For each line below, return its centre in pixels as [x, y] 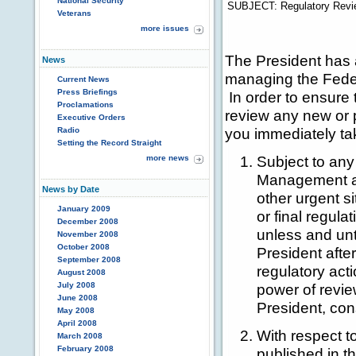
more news [168, 158]
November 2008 [88, 234]
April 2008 [77, 323]
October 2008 [83, 247]
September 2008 [89, 259]
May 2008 [76, 310]
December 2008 [88, 221]
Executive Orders [91, 117]
